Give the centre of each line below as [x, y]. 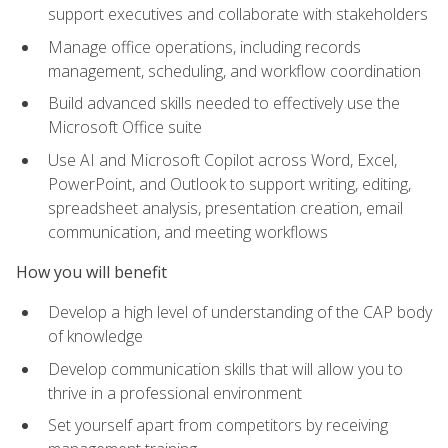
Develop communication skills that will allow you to [225, 368]
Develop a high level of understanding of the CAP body [240, 312]
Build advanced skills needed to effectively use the [224, 103]
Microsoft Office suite [125, 127]
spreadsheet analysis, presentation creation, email [225, 207]
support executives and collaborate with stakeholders [238, 14]
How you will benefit [91, 272]
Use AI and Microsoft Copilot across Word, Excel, [222, 159]
